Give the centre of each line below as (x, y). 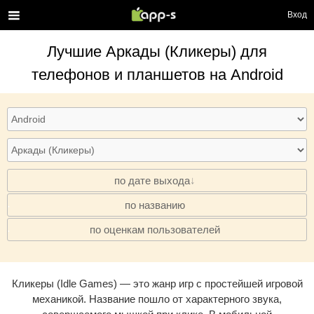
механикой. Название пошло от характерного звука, (157, 299)
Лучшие (76, 52)
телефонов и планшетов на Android (157, 75)
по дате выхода (152, 180)
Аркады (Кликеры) (171, 52)
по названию (155, 205)
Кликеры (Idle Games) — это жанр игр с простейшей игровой (157, 284)
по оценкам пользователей (155, 230)
